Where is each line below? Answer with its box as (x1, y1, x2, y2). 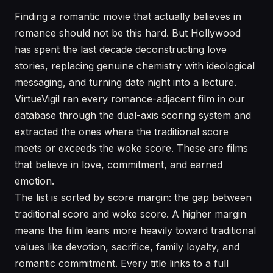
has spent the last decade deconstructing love (15, 43, 227, 55)
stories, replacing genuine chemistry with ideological (15, 60, 255, 72)
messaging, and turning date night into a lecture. (15, 76, 236, 88)
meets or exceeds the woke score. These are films (15, 142, 248, 154)
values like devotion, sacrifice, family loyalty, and (15, 241, 239, 253)
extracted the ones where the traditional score (15, 126, 229, 138)
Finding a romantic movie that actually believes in (15, 10, 241, 23)
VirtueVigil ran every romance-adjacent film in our (15, 93, 245, 105)
